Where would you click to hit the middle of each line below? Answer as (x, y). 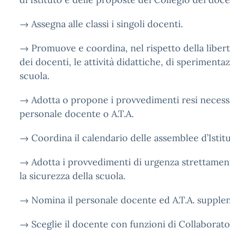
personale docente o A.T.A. (76, 114)
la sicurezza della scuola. (72, 176)
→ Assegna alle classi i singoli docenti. (101, 24)
